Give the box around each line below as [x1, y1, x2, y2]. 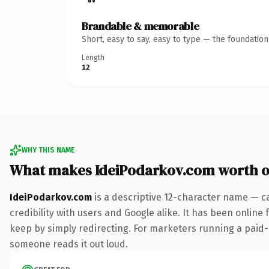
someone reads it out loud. [10, 238, 128, 250]
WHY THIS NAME [22, 145, 74, 154]
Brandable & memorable [82, 18, 199, 34]
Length [82, 53, 104, 62]
